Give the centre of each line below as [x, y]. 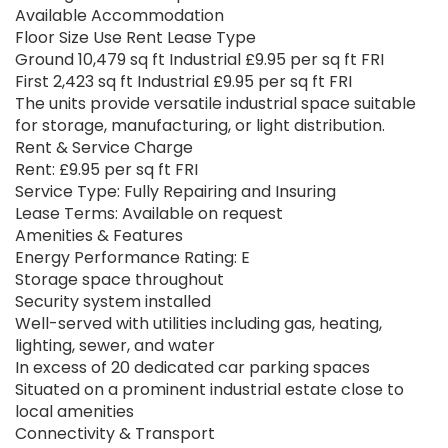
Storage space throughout [119, 280]
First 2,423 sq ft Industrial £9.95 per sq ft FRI [183, 82]
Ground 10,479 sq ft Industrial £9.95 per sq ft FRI [199, 60]
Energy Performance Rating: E [132, 258]
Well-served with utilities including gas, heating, [198, 324]
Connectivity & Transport [115, 434]
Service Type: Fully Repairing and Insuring [175, 192]
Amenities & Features [99, 236]
